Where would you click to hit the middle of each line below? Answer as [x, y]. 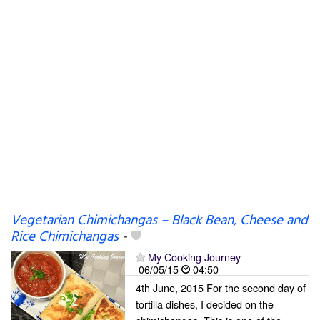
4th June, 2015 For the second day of [221, 287]
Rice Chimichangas [65, 237]
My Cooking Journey [194, 257]
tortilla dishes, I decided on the [205, 304]
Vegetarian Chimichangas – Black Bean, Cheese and [159, 221]
